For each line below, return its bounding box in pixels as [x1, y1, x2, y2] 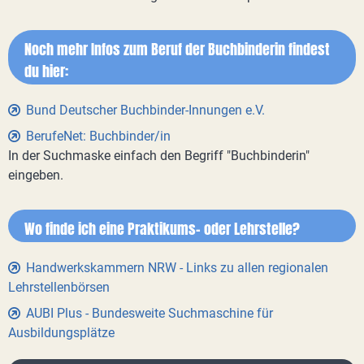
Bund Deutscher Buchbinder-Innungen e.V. [26, 102, 265, 118]
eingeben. [8, 167, 63, 183]
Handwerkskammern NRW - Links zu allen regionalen [26, 260, 328, 275]
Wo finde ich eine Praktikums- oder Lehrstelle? [24, 218, 300, 240]
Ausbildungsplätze [8, 325, 115, 340]
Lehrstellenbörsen [8, 279, 110, 295]
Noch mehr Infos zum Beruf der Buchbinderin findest [24, 38, 330, 60]
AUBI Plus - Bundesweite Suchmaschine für [26, 305, 273, 321]
